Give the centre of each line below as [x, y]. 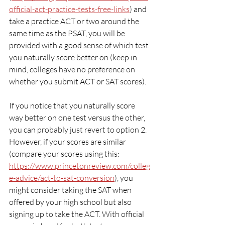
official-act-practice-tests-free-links [69, 9]
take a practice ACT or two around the [75, 21]
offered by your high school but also [71, 202]
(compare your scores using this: [65, 153]
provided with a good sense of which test [80, 45]
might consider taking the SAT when [71, 190]
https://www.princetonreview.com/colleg [80, 165]
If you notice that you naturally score [73, 105]
